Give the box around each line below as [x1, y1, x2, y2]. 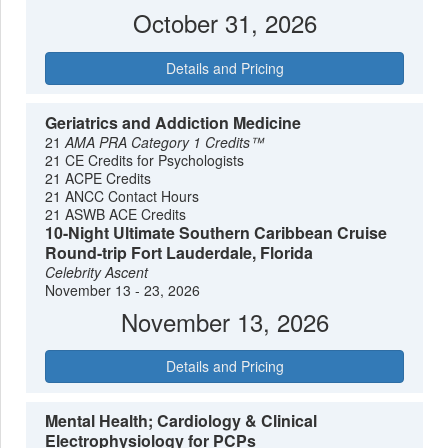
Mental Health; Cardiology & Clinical [45, 409, 318, 433]
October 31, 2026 [132, 4, 317, 40]
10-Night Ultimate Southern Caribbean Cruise [45, 220, 388, 244]
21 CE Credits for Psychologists [45, 149, 245, 170]
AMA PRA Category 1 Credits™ [65, 131, 265, 152]
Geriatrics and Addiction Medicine [45, 110, 302, 134]
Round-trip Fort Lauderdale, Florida [45, 240, 314, 264]
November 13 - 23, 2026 [45, 279, 201, 300]
